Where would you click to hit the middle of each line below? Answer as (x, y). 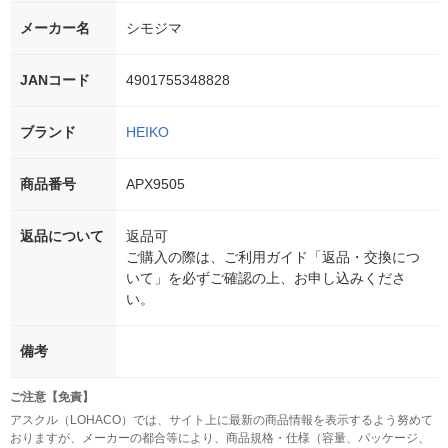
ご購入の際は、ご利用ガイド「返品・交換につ (273, 257)
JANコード (55, 80)
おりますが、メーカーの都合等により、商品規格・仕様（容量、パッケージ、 (220, 438)
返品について (62, 236)
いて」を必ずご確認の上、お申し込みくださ (266, 278)
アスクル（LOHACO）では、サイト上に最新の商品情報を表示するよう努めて (221, 420)
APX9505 (155, 184)
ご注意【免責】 (52, 397)
